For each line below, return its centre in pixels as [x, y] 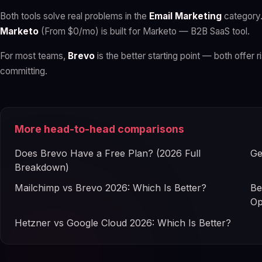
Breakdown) [42, 168]
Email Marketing [185, 16]
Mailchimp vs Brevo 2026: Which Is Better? [111, 188]
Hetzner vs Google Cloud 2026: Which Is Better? [123, 223]
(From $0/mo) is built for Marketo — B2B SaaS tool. [144, 32]
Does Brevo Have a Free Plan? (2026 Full [108, 154]
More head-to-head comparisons [99, 129]
